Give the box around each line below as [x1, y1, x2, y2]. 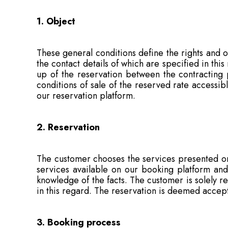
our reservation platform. [37, 89, 135, 102]
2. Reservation [37, 121, 100, 134]
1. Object [37, 15, 75, 28]
